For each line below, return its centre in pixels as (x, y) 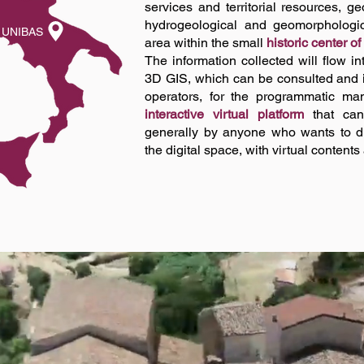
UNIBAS (22, 31)
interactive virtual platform (224, 114)
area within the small (206, 43)
